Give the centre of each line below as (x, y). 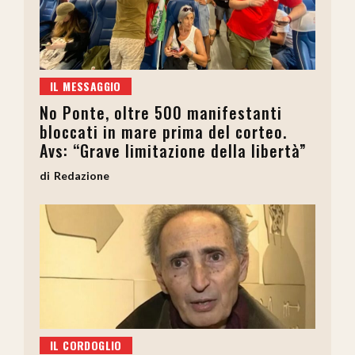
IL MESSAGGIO (86, 86)
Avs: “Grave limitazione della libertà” (173, 151)
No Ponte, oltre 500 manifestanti (161, 113)
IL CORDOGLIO (86, 345)
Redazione (82, 176)
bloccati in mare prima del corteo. (163, 132)
